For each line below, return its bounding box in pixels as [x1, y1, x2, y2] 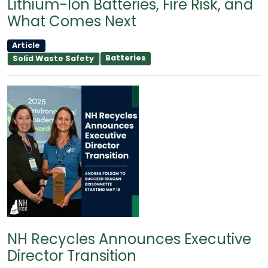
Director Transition [7, 245, 136, 266]
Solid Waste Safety [13, 53, 95, 64]
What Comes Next [7, 11, 136, 31]
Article [12, 40, 41, 51]
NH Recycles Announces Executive [7, 229, 251, 249]
